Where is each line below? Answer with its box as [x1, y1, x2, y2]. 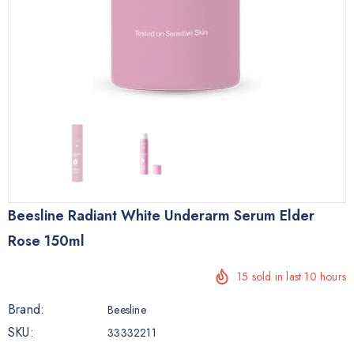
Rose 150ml [8, 231, 85, 251]
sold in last [251, 269, 302, 284]
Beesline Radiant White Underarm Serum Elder [8, 205, 314, 226]
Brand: [8, 300, 45, 318]
